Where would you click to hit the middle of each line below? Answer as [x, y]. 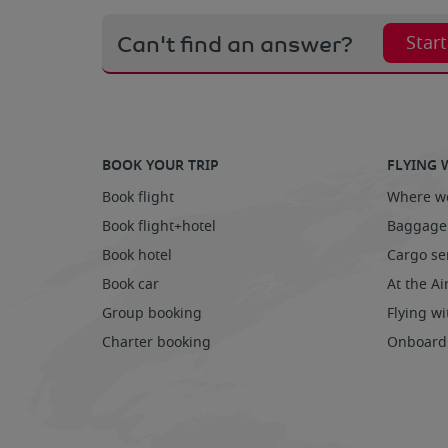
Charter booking [156, 342]
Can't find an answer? [235, 43]
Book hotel [137, 255]
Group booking [152, 313]
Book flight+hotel [159, 226]
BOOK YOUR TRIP [160, 165]
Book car [130, 284]
